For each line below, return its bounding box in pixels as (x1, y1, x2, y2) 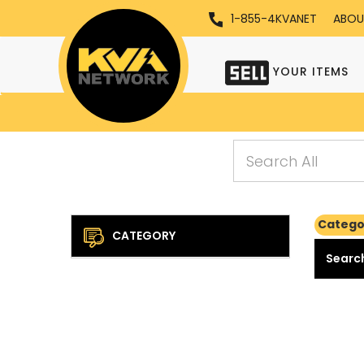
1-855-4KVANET (231, 11, 317, 27)
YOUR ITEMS (269, 63, 349, 80)
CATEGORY (112, 227, 175, 244)
